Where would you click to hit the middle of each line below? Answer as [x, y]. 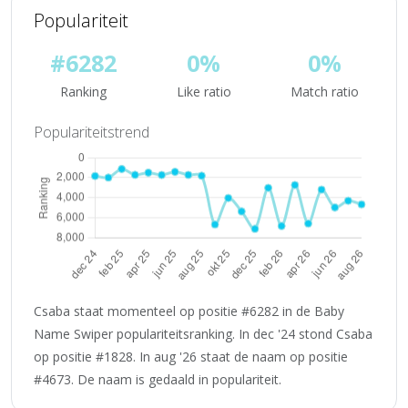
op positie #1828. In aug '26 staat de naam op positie [191, 356]
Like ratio [204, 92]
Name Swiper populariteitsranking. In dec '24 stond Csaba [203, 333]
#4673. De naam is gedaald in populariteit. [158, 379]
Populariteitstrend [92, 132]
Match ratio [325, 92]
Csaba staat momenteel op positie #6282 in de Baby [189, 311]
